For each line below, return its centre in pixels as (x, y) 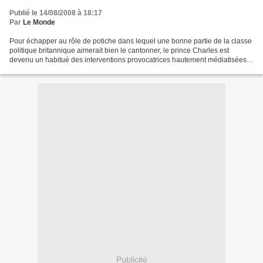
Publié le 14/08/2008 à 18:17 (56, 13)
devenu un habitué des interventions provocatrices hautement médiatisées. (129, 60)
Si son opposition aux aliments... (61, 69)
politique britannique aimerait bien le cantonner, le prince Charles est (119, 50)
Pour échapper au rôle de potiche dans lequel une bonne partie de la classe (131, 41)
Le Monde (39, 22)
